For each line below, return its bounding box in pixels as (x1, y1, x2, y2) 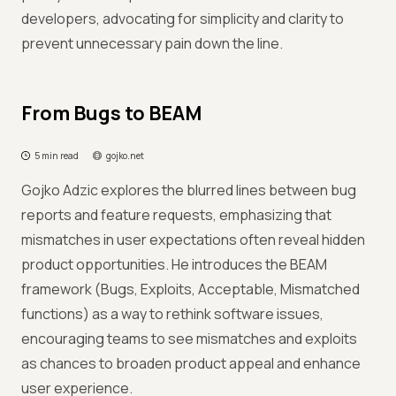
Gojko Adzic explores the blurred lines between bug (21, 180, 356, 200)
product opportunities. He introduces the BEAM (21, 255, 327, 274)
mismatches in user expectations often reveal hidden (21, 230, 365, 249)
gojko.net (106, 149, 144, 162)
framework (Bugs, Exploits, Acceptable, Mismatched (21, 279, 360, 299)
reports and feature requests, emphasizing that (21, 205, 331, 225)
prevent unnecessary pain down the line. (21, 34, 283, 53)
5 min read (34, 149, 79, 162)
